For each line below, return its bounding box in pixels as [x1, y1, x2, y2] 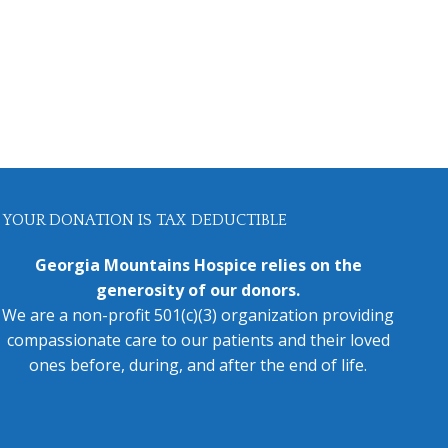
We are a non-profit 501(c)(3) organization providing [2, 304, 394, 327]
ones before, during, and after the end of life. [29, 354, 367, 377]
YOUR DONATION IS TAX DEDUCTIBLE [2, 211, 287, 230]
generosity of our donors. [96, 279, 300, 302]
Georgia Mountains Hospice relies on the [34, 254, 362, 277]
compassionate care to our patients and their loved [6, 329, 390, 352]
